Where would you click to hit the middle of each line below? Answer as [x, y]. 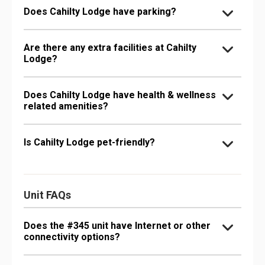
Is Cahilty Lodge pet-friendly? [89, 143]
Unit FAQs [47, 195]
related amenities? [66, 106]
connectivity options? [72, 237]
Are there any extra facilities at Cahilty [110, 48]
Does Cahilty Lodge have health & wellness [120, 95]
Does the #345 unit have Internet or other [117, 226]
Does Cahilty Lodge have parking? [100, 12]
